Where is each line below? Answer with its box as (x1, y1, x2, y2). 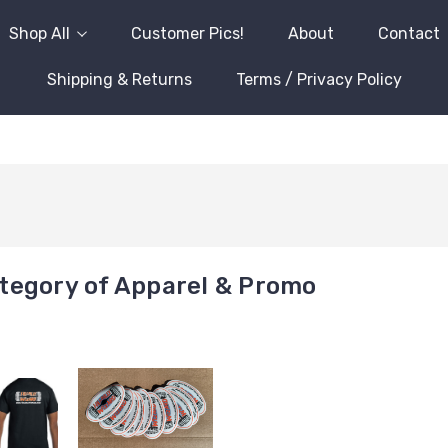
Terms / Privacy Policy (235, 70, 402, 89)
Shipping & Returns (46, 70, 192, 89)
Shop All (8, 24, 70, 43)
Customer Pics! (130, 24, 244, 43)
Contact (377, 24, 440, 43)
